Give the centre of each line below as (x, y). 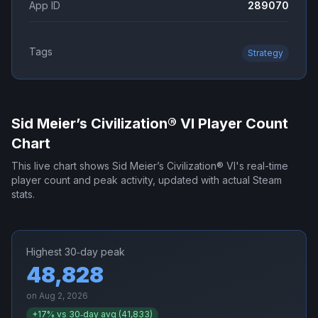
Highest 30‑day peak (76, 252)
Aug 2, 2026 (64, 296)
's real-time (262, 166)
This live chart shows (62, 166)
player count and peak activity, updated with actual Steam (147, 180)
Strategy (265, 53)
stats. (23, 194)
